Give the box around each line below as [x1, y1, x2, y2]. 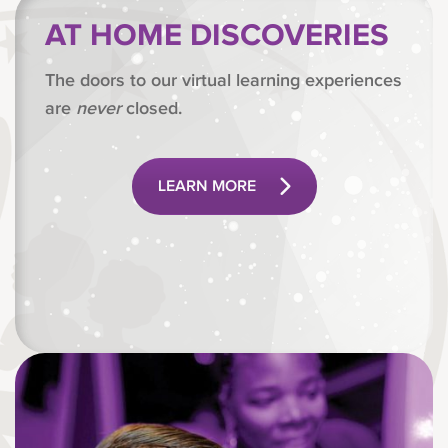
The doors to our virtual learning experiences [45, 70, 402, 91]
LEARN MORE [157, 177, 256, 196]
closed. [121, 98, 182, 119]
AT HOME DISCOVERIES [45, 17, 389, 55]
